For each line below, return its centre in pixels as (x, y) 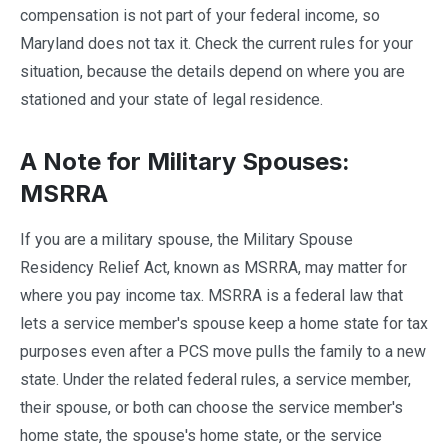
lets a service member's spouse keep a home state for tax (224, 323)
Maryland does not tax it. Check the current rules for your (216, 43)
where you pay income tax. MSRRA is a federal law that (211, 295)
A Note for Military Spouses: (185, 161)
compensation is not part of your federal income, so (200, 15)
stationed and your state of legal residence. (171, 99)
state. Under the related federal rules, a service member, (215, 379)
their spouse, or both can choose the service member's (211, 407)
